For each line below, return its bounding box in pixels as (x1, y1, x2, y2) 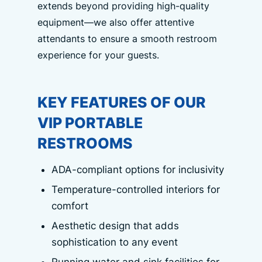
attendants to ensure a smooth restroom (37, 33, 217, 45)
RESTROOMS (37, 135, 133, 153)
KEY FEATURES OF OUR (37, 94, 206, 112)
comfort (51, 200, 88, 212)
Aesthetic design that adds (51, 220, 179, 232)
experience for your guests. (37, 49, 159, 61)
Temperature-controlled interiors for (51, 184, 220, 196)
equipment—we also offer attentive (37, 16, 194, 29)
